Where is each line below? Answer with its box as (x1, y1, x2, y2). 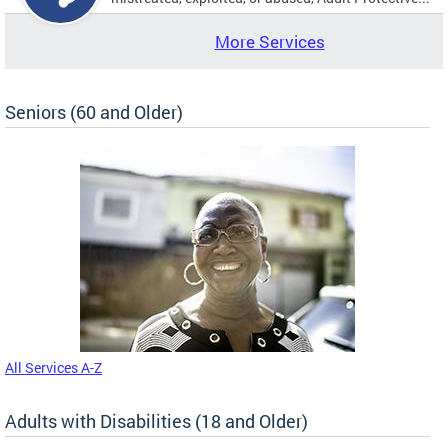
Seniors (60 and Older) (5, 99, 183, 124)
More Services (214, 29, 325, 53)
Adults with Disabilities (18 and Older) (5, 408, 308, 433)
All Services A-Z (5, 357, 102, 377)
